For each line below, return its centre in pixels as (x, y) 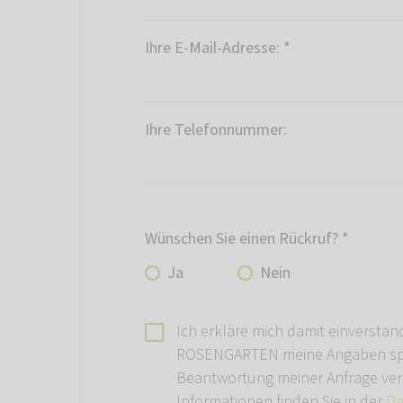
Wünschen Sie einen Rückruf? (242, 239)
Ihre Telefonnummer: (216, 130)
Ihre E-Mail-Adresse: (212, 49)
